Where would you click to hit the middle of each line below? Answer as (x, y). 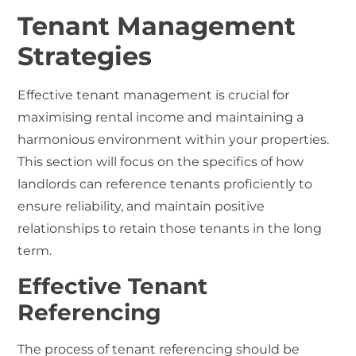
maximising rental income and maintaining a (161, 117)
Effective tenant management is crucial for (154, 95)
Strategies (85, 56)
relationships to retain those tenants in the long (170, 228)
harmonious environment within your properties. (174, 139)
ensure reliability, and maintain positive (141, 206)
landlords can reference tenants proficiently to (165, 184)
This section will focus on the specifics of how (161, 161)
